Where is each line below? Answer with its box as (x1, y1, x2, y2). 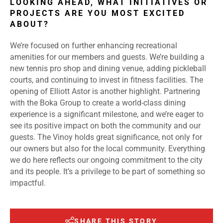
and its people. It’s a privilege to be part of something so (10, 167, 205, 177)
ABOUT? (10, 19, 49, 29)
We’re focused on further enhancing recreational (10, 41, 177, 51)
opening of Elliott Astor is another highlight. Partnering (10, 87, 200, 97)
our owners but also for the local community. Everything (10, 144, 205, 154)
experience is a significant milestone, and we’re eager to (10, 110, 204, 119)
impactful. (10, 178, 46, 188)
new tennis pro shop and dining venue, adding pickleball (10, 64, 206, 74)
